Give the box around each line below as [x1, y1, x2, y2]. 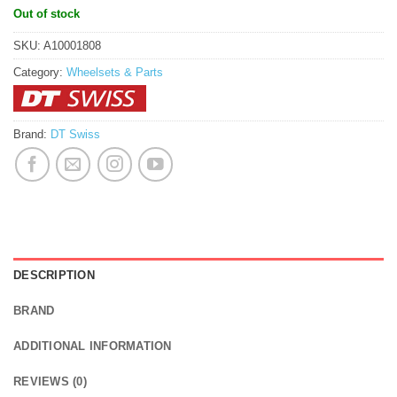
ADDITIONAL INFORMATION [13, 339, 172, 353]
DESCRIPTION [13, 268, 95, 282]
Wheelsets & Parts [66, 66, 163, 80]
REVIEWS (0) [13, 374, 87, 388]
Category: [13, 66, 66, 80]
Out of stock [13, 6, 80, 20]
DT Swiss [51, 128, 100, 142]
